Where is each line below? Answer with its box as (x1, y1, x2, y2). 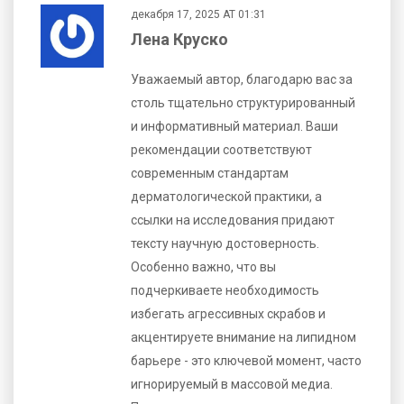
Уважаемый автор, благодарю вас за (131, 71, 353, 87)
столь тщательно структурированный (131, 95, 355, 110)
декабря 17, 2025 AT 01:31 (131, 7, 266, 21)
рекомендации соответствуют (131, 142, 312, 157)
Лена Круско (131, 29, 228, 49)
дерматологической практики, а (131, 188, 322, 204)
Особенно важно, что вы (131, 259, 276, 274)
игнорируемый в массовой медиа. (131, 376, 333, 391)
